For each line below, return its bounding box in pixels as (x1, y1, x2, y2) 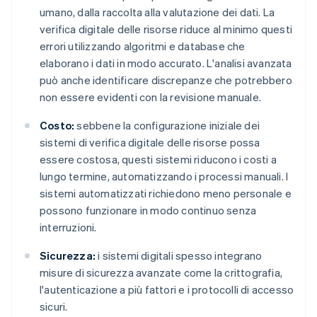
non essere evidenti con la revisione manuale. (40, 90, 261, 105)
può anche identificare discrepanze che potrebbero (40, 73, 292, 88)
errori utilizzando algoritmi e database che (40, 39, 246, 54)
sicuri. (40, 299, 68, 314)
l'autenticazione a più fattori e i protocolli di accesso (40, 282, 294, 297)
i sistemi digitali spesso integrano (96, 248, 263, 263)
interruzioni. (40, 220, 97, 235)
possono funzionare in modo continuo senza (40, 203, 257, 218)
